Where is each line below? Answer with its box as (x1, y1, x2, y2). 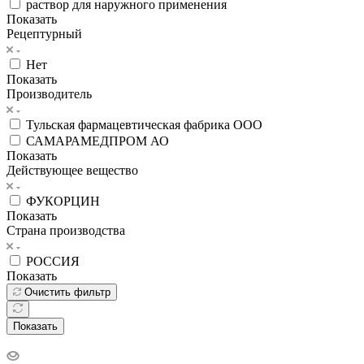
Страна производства (6, 223, 125, 237)
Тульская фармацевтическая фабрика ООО (26, 117, 262, 132)
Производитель (6, 86, 92, 101)
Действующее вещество (6, 162, 138, 177)
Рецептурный (6, 26, 82, 41)
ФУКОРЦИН (26, 193, 100, 208)
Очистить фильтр (24, 285, 110, 298)
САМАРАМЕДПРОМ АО (26, 133, 169, 148)
